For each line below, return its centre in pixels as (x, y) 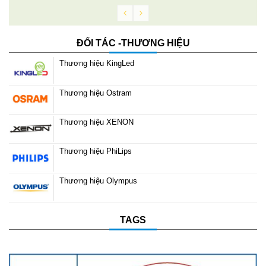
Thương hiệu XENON (96, 122)
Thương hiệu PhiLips (96, 151)
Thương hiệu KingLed (97, 64)
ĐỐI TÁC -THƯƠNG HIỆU (133, 43)
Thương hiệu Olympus (98, 180)
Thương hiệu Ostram (96, 93)
